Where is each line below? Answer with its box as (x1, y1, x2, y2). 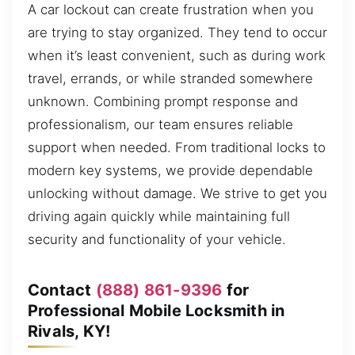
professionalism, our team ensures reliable (28, 116, 293, 133)
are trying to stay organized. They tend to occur (28, 25, 327, 41)
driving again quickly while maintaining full (28, 208, 290, 225)
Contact (28, 280, 96, 300)
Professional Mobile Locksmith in (28, 300, 285, 320)
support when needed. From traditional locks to (28, 139, 326, 156)
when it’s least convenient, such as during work (28, 48, 326, 64)
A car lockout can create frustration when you (28, 2, 314, 18)
